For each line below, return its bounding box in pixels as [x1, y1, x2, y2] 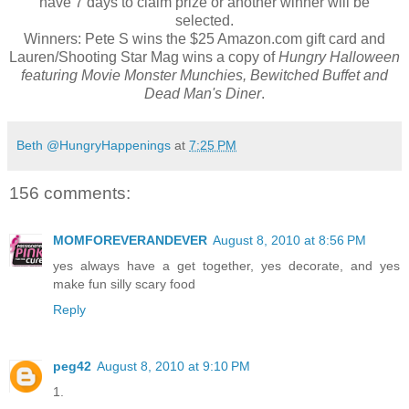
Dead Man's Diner [144, 85, 261, 101]
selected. [175, 12, 234, 28]
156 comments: [9, 183, 131, 203]
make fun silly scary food [53, 276, 195, 291]
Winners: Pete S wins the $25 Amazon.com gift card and [24, 30, 385, 47]
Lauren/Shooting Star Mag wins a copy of [9, 48, 278, 65]
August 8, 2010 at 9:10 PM [97, 358, 250, 373]
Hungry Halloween [278, 48, 400, 65]
